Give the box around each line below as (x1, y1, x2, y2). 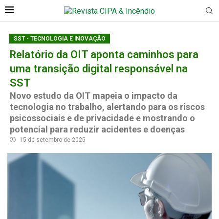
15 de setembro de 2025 (20, 136, 86, 143)
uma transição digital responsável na (10, 63, 188, 75)
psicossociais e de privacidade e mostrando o (10, 113, 195, 123)
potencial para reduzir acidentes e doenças (10, 124, 185, 134)
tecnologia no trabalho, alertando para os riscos (10, 102, 205, 112)
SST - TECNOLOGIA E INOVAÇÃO (14, 35, 106, 42)
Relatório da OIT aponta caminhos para (10, 48, 198, 61)
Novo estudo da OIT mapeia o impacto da (10, 90, 177, 101)
